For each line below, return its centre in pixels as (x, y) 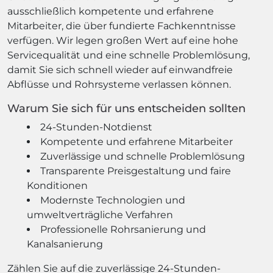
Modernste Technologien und (113, 200)
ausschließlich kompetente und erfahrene (111, 11)
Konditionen (57, 185)
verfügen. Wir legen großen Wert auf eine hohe (123, 40)
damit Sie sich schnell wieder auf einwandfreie (120, 69)
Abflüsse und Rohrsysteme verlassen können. (119, 84)
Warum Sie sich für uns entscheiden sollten (126, 108)
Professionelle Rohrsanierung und (123, 229)
